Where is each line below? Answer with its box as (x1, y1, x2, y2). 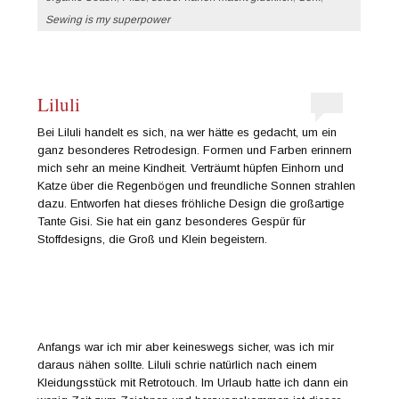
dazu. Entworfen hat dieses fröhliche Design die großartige (37, 197, 345, 211)
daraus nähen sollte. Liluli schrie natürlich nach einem (37, 357, 318, 371)
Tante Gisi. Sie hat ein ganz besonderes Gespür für (37, 215, 306, 229)
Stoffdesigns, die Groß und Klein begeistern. (37, 232, 268, 247)
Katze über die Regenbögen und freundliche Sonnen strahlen (37, 179, 356, 193)
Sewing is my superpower (45, 13, 171, 27)
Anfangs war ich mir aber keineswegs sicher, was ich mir (37, 339, 335, 354)
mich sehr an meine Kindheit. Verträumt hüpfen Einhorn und (37, 161, 345, 175)
